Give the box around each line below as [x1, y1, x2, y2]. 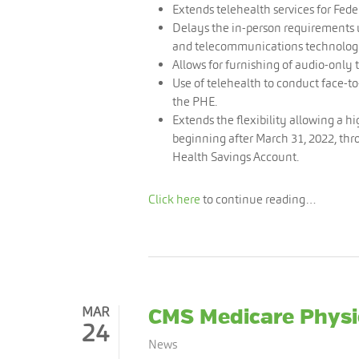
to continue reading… [200, 192, 317, 207]
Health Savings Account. [172, 149, 299, 164]
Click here [148, 192, 200, 207]
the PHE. [172, 94, 217, 109]
